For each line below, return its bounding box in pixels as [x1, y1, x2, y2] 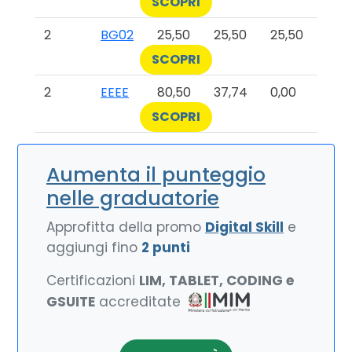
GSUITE [46, 291, 95, 311]
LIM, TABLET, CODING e [139, 271, 294, 290]
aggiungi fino [46, 238, 141, 257]
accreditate [95, 291, 185, 311]
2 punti [141, 238, 190, 257]
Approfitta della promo [46, 218, 205, 236]
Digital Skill [205, 218, 284, 236]
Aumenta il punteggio [46, 161, 266, 189]
